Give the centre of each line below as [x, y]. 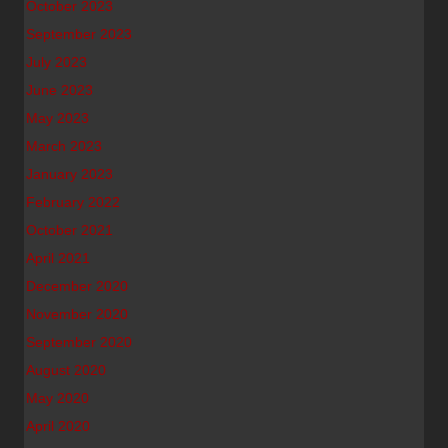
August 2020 [66, 370]
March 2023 [64, 146]
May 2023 [57, 118]
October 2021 [69, 230]
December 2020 [77, 286]
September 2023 [79, 34]
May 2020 [57, 398]
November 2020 [77, 314]
